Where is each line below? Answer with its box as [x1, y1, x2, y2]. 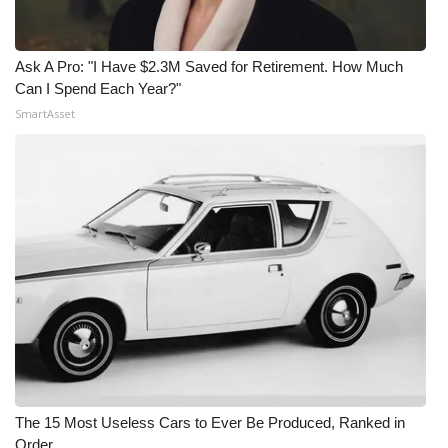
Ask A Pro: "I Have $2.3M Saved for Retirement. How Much [15, 58, 403, 75]
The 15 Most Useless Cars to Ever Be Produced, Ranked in [15, 414, 405, 431]
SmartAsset [15, 106, 75, 121]
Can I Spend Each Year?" [15, 80, 181, 97]
